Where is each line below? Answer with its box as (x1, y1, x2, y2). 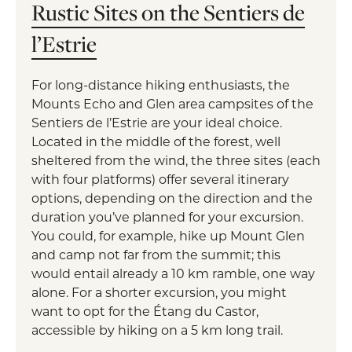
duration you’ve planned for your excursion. (31, 208, 303, 225)
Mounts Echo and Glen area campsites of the (31, 95, 313, 112)
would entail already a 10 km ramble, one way (31, 265, 315, 282)
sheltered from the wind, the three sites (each (31, 152, 321, 169)
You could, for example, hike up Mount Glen (31, 227, 305, 244)
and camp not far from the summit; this (31, 246, 280, 263)
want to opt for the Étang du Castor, (31, 302, 258, 320)
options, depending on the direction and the (31, 189, 313, 207)
